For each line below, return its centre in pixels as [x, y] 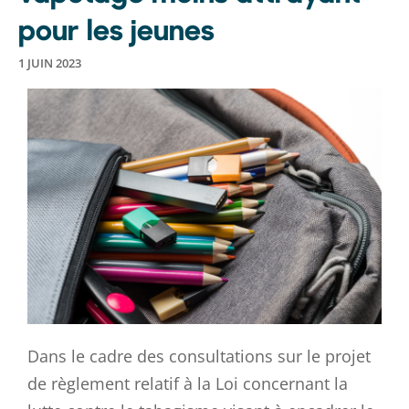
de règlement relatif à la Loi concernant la [188, 384]
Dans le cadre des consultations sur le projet [199, 357]
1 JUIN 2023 [50, 63]
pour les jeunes [116, 28]
